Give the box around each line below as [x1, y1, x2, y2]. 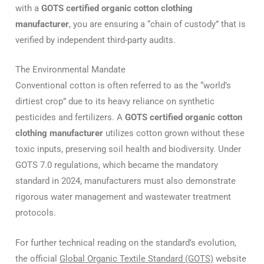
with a [15, 3, 41, 14]
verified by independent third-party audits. [15, 35, 176, 46]
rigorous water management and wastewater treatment [15, 192, 231, 203]
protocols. [15, 207, 56, 219]
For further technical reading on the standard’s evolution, [15, 237, 236, 248]
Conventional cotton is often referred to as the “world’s [15, 80, 231, 91]
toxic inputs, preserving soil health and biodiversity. [15, 144, 216, 155]
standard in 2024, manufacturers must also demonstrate [15, 176, 236, 187]
